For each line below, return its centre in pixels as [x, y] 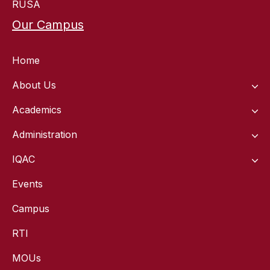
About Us [34, 85]
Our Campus [48, 25]
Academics [37, 110]
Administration [45, 135]
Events [27, 184]
